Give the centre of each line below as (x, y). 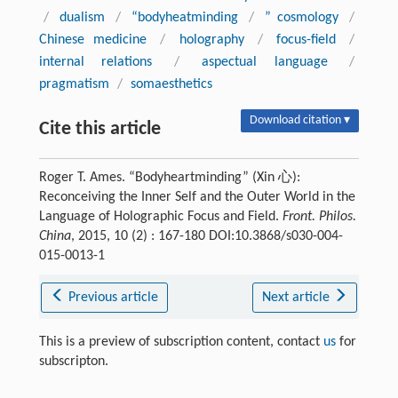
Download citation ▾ (300, 120)
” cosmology (302, 17)
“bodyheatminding (184, 17)
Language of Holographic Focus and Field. (160, 216)
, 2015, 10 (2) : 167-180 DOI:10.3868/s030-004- (207, 236)
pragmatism (74, 84)
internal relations (96, 62)
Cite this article (99, 129)
